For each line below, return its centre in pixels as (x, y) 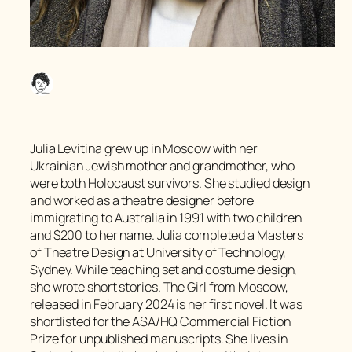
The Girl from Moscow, (225, 286)
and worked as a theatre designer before (142, 200)
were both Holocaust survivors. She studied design (170, 183)
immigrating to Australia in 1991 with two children (166, 217)
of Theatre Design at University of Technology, (158, 252)
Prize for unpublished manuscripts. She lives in (159, 338)
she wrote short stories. (97, 286)
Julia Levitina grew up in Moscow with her (144, 148)
